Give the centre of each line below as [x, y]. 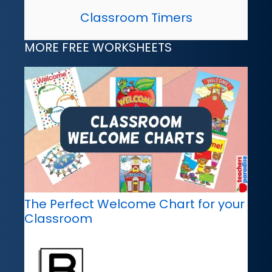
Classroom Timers [136, 17]
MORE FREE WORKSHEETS [98, 47]
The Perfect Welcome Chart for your [134, 204]
